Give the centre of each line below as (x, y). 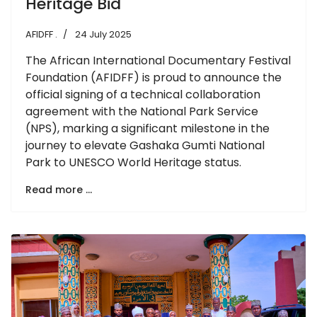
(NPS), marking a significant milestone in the (148, 128)
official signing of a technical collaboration (143, 94)
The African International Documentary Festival (158, 60)
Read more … (59, 189)
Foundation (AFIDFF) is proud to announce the (154, 77)
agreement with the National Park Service (142, 111)
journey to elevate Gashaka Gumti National (145, 145)
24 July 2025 (103, 34)
